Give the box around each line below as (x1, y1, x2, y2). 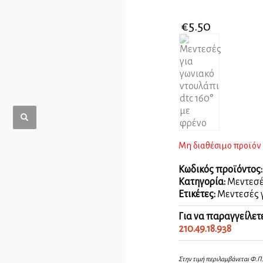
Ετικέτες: (178, 189, 217, 200)
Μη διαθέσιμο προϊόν (178, 141, 261, 151)
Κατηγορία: (178, 177, 227, 188)
